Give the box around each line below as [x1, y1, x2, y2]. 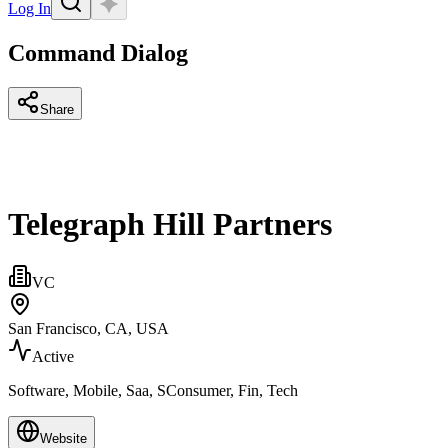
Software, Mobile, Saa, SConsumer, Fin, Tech [8, 382, 298, 400]
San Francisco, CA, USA [8, 320, 169, 338]
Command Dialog [8, 40, 188, 67]
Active [32, 348, 74, 366]
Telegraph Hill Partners [8, 205, 332, 242]
